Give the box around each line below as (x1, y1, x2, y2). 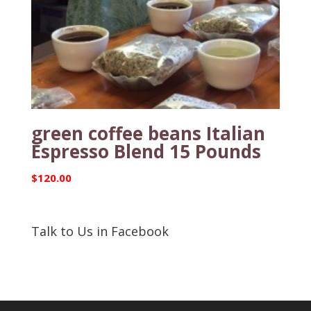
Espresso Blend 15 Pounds (31, 138, 261, 164)
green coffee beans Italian (31, 120, 265, 146)
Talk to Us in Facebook (31, 222, 169, 239)
